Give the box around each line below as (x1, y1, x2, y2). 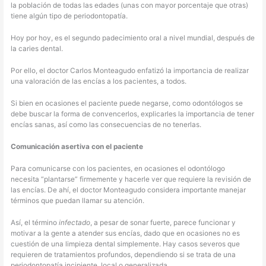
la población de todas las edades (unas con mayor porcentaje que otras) (11, 1, 249, 10)
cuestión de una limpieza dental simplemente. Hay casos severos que (11, 239, 240, 248)
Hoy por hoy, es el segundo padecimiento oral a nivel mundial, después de (11, 34, 255, 42)
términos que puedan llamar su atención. (11, 196, 145, 205)
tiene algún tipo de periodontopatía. (11, 12, 128, 21)
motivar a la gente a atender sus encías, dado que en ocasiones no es (11, 229, 240, 237)
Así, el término (11, 218, 59, 227)
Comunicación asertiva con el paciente (11, 142, 144, 151)
